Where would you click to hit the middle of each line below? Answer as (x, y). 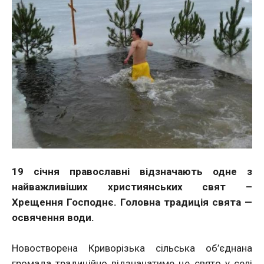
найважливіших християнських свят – (132, 187)
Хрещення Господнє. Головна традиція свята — (132, 202)
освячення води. (53, 218)
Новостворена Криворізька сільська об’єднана (132, 248)
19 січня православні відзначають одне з (132, 172)
